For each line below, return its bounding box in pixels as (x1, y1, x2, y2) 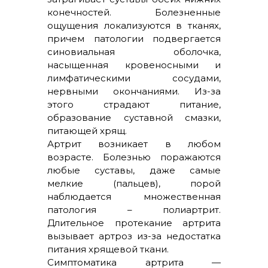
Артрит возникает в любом (47, 138, 221, 150)
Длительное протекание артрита (47, 217, 221, 229)
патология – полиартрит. (47, 204, 221, 215)
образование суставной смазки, (47, 112, 221, 123)
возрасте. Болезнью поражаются (47, 151, 221, 163)
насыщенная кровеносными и (47, 59, 221, 71)
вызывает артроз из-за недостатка (47, 230, 221, 242)
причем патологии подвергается (47, 33, 221, 44)
